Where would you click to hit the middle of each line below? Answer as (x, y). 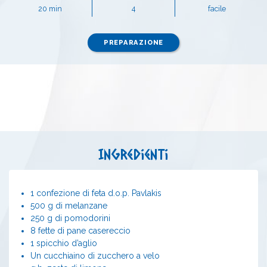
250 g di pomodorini (70, 218)
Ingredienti (133, 154)
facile (217, 9)
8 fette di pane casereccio (80, 231)
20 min (50, 9)
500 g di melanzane (69, 206)
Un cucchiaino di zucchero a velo (95, 256)
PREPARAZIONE (133, 42)
